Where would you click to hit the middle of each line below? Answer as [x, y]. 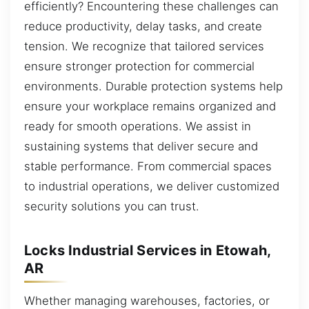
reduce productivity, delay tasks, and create [143, 27]
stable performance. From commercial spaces [148, 167]
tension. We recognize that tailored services [144, 47]
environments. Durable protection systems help [153, 87]
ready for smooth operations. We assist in [138, 127]
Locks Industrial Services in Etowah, [148, 250]
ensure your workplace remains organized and [150, 107]
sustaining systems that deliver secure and [141, 147]
